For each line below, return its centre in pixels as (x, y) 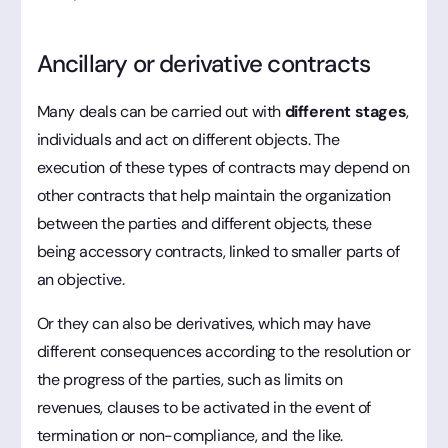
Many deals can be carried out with (160, 111)
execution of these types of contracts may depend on (223, 167)
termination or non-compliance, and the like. (189, 435)
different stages (345, 111)
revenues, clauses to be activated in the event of (203, 407)
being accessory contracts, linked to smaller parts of (218, 251)
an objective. (80, 279)
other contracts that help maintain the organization (213, 195)
